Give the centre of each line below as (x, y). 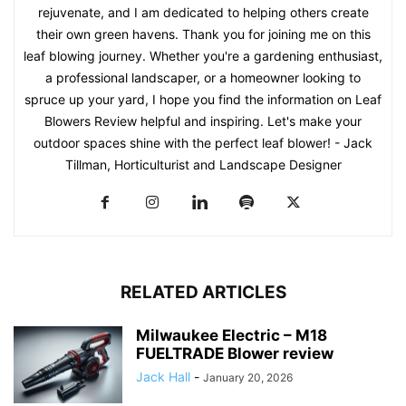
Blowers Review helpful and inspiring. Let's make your (203, 121)
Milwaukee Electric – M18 (232, 335)
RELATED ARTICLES (203, 292)
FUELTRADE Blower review (235, 353)
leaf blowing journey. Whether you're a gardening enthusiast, (203, 55)
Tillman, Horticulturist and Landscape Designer (203, 164)
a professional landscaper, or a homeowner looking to (203, 77)
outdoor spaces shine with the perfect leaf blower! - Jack (203, 142)
